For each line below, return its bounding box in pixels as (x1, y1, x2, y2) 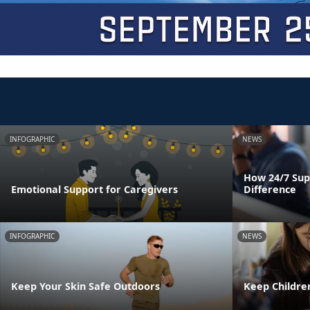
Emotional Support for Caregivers (11, 182, 178, 196)
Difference (244, 182, 296, 196)
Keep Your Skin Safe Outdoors (11, 279, 160, 293)
